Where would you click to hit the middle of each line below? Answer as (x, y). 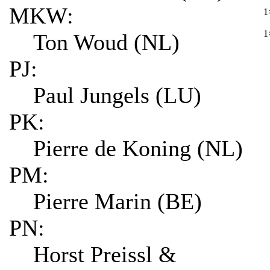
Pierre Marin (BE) (118, 201)
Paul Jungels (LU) (117, 95)
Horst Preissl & (111, 254)
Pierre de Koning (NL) (138, 148)
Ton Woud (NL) (106, 42)
